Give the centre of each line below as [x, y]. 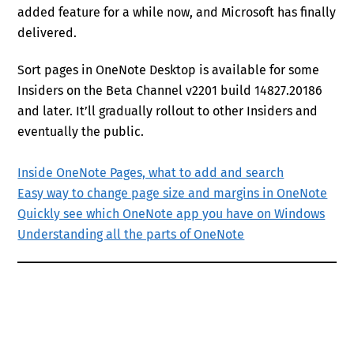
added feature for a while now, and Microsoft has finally [177, 13]
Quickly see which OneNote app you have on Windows [171, 213]
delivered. [47, 33]
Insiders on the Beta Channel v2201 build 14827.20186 [170, 90]
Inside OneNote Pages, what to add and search [151, 172]
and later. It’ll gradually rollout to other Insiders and [168, 111]
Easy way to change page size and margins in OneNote [173, 193]
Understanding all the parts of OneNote [131, 234]
